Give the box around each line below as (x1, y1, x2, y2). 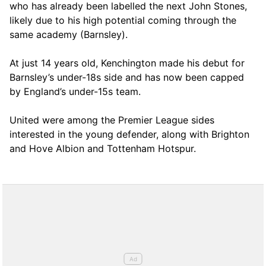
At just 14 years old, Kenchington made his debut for (9, 56, 245, 69)
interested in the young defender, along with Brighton (9, 128, 249, 140)
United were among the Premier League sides (9, 113, 214, 126)
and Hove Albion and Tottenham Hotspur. (9, 142, 196, 154)
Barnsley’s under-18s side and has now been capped (9, 71, 244, 83)
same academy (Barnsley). (9, 28, 128, 40)
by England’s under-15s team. (9, 85, 141, 97)
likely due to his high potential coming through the (9, 14, 236, 26)
